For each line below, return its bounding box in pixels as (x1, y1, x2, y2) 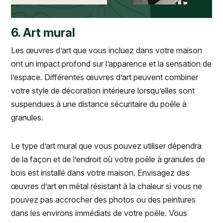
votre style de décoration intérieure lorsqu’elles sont (11, 86, 195, 96)
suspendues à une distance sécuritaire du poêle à (11, 99, 187, 110)
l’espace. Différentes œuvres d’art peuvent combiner (11, 72, 198, 83)
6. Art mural (11, 25, 75, 40)
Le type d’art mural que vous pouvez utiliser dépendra (11, 141, 202, 151)
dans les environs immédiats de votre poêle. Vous (11, 208, 187, 219)
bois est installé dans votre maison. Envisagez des (11, 168, 190, 178)
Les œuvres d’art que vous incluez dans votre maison (11, 45, 202, 56)
